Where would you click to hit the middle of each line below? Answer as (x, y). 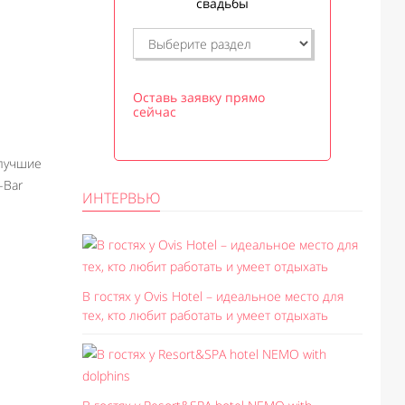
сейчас (155, 112)
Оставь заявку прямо (199, 97)
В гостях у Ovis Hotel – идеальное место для (213, 296)
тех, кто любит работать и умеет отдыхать (205, 315)
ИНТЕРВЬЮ (121, 198)
